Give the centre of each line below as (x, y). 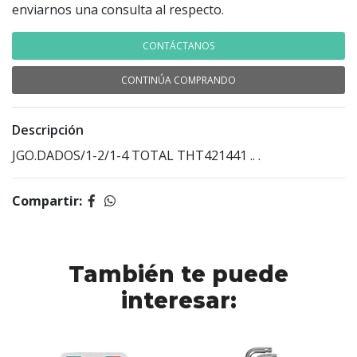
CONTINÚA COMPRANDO (178, 80)
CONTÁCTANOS (178, 46)
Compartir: (47, 201)
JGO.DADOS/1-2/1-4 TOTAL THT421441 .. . (136, 155)
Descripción (48, 130)
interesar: (178, 300)
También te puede (178, 274)
